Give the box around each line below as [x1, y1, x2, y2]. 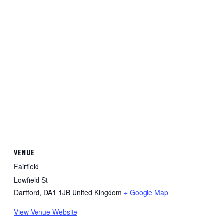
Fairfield [14, 161, 39, 171]
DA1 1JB [43, 187, 70, 197]
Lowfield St [14, 174, 48, 184]
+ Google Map [124, 187, 168, 197]
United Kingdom [72, 187, 122, 197]
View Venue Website [14, 206, 77, 217]
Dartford [14, 187, 39, 197]
